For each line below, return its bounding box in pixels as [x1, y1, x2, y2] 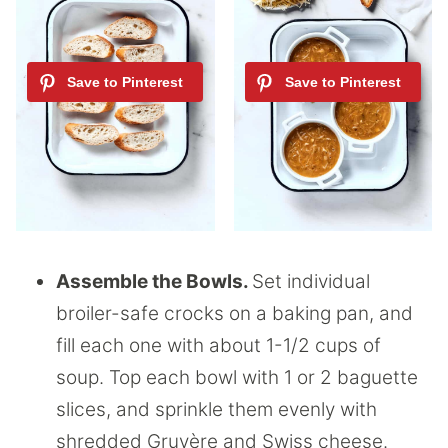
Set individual [252, 270, 370, 294]
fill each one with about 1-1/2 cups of [56, 334, 381, 358]
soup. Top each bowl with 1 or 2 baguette [56, 366, 418, 390]
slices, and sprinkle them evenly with [56, 398, 377, 422]
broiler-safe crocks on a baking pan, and [56, 302, 413, 326]
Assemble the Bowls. [56, 270, 252, 294]
